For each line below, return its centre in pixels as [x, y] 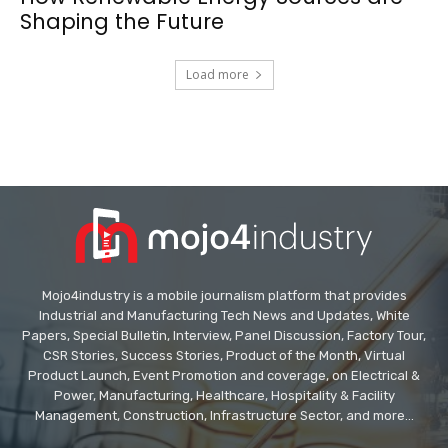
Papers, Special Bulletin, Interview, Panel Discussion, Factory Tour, [224, 336]
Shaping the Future [122, 22]
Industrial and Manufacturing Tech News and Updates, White [224, 316]
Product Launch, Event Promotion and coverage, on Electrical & [224, 376]
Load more [217, 75]
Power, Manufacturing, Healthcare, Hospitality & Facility [224, 396]
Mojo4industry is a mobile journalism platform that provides [224, 296]
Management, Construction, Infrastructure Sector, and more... [224, 416]
